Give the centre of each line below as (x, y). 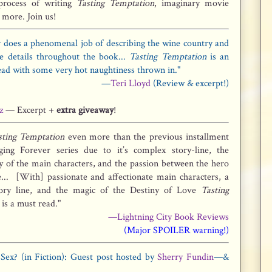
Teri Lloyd (131, 83)
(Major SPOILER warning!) (176, 230)
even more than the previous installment (147, 137)
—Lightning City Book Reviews (168, 217)
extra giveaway (85, 110)
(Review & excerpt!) (190, 83)
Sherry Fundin (186, 257)
